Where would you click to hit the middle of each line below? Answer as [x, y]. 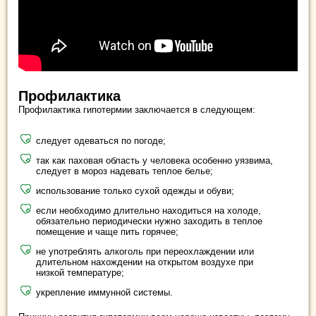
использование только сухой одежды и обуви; [135, 190]
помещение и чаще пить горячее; [107, 231]
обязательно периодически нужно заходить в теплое [149, 221]
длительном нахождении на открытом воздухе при [145, 262]
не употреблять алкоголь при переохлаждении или [145, 251]
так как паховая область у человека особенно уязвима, [154, 160]
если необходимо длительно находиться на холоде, [148, 210]
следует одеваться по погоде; [101, 140]
